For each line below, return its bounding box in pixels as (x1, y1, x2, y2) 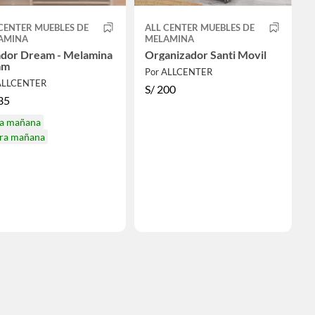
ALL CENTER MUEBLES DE (144, 22, 255, 34)
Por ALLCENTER (144, 66, 212, 78)
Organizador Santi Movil (144, 48, 266, 62)
